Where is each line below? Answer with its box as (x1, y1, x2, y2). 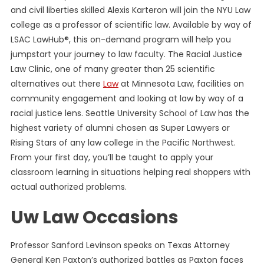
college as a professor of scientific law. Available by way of (10, 19, 252, 31)
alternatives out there (10, 78, 103, 90)
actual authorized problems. (10, 181, 127, 193)
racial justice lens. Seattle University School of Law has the (10, 107, 249, 120)
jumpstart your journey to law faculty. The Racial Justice (10, 48, 242, 61)
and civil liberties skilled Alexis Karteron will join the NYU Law (10, 4, 250, 16)
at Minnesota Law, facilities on (118, 78, 244, 90)
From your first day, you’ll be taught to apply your (10, 151, 213, 164)
